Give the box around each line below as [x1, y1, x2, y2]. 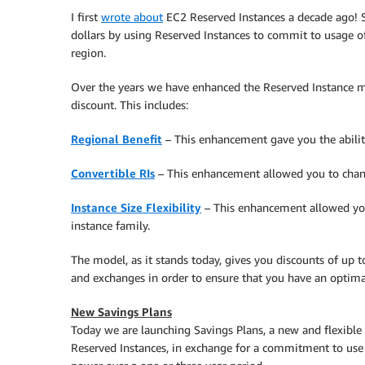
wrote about [101, 10, 163, 24]
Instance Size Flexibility [71, 200, 201, 214]
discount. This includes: [71, 98, 188, 112]
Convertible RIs [71, 166, 155, 180]
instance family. [71, 218, 150, 232]
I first [71, 10, 101, 24]
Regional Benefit [71, 132, 162, 146]
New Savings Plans [71, 305, 172, 319]
